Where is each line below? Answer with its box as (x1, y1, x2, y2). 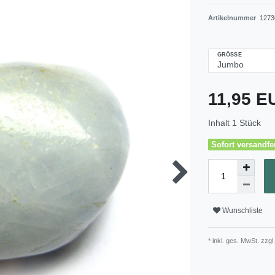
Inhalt (208, 118, 232, 128)
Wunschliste (222, 206, 263, 215)
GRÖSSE (217, 51, 238, 58)
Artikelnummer (208, 14, 258, 21)
